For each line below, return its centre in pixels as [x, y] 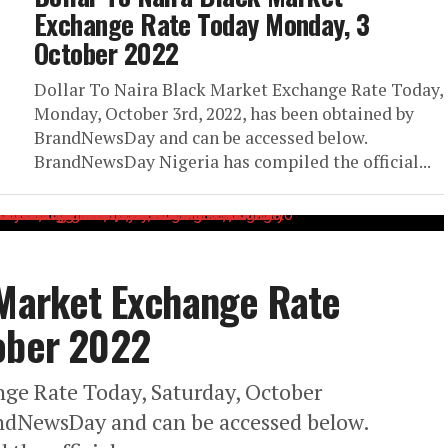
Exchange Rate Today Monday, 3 [202, 24]
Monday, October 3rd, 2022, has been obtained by [224, 113]
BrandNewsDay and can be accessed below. [200, 137]
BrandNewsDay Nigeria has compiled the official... [232, 161]
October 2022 [106, 53]
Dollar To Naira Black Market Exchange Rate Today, [238, 89]
